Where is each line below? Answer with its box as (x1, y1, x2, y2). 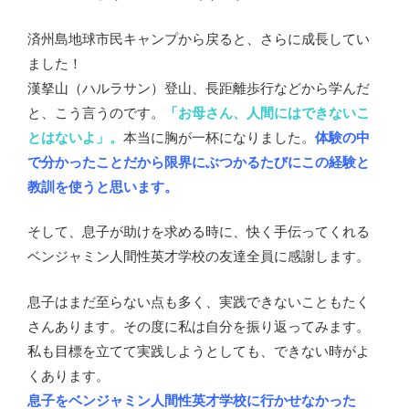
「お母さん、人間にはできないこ (164, 102, 370, 121)
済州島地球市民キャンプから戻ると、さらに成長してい (27, 28, 370, 47)
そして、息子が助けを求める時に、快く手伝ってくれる (27, 222, 370, 241)
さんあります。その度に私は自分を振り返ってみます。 (27, 316, 370, 335)
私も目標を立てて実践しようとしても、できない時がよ (27, 341, 370, 360)
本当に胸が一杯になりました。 (123, 127, 315, 146)
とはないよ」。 (27, 127, 123, 146)
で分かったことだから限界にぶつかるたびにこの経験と (27, 152, 370, 171)
